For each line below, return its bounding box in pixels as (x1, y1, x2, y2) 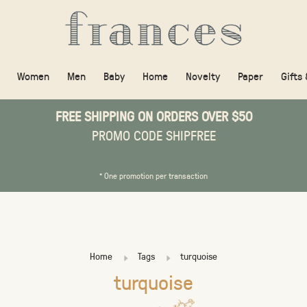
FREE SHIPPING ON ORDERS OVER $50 (55, 107, 252, 125)
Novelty (186, 69, 220, 83)
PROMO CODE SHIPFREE (91, 126, 216, 144)
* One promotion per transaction (99, 170, 208, 181)
